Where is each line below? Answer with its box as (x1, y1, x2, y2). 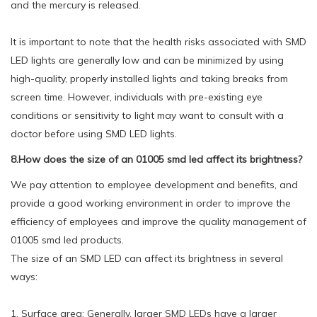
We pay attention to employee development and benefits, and (11, 178, 298, 191)
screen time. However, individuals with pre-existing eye (11, 90, 263, 103)
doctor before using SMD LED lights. (11, 127, 177, 140)
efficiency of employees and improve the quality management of (11, 214, 306, 228)
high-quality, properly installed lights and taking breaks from (11, 71, 288, 85)
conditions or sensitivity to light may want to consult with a (11, 108, 284, 122)
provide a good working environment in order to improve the (11, 196, 291, 209)
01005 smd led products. (11, 233, 124, 246)
